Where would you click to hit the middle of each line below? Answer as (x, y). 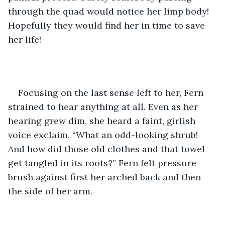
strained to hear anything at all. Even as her (104, 106)
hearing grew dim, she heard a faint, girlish (103, 121)
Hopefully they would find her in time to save (108, 25)
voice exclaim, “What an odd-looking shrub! (104, 135)
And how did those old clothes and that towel (108, 149)
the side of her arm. (51, 191)
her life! (25, 39)
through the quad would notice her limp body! (110, 11)
